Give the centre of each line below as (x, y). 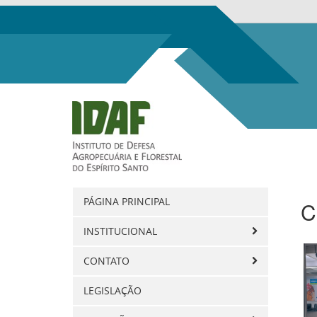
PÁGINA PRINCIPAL (127, 201)
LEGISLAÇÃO (113, 290)
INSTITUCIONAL (122, 231)
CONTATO (108, 260)
